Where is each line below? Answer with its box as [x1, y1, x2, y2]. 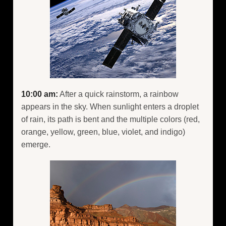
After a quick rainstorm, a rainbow [58, 89, 179, 98]
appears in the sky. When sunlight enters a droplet [21, 102, 199, 111]
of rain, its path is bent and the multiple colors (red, [21, 115, 200, 124]
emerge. [21, 140, 50, 149]
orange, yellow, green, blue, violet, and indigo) [21, 127, 185, 136]
